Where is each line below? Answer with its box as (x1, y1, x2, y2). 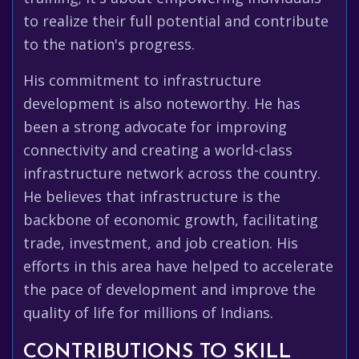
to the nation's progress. (23, 34, 195, 54)
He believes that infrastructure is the (23, 187, 280, 206)
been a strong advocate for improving (23, 117, 287, 136)
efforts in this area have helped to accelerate (23, 256, 333, 276)
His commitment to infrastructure (23, 71, 261, 90)
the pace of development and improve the (23, 280, 316, 299)
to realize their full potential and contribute (23, 11, 329, 30)
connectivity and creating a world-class (23, 140, 292, 159)
